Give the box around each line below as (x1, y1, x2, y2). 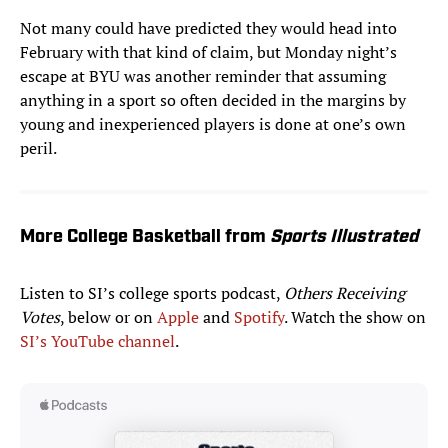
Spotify (234, 306, 284, 329)
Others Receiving (284, 282, 405, 305)
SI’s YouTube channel (20, 330, 175, 353)
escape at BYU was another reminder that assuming (20, 65, 386, 88)
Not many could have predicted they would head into (20, 17, 397, 40)
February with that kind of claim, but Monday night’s (20, 41, 397, 64)
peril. (20, 137, 60, 160)
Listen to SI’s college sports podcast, (20, 282, 284, 305)
